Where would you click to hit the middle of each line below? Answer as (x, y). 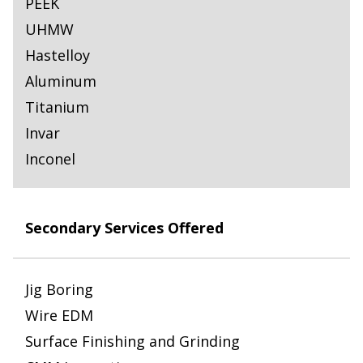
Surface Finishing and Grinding (132, 342)
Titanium (57, 107)
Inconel (50, 159)
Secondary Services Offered (124, 228)
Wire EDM (59, 316)
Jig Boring (59, 290)
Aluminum (61, 81)
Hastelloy (58, 56)
